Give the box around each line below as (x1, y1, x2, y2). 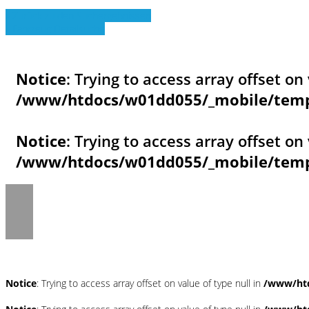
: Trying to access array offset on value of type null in (37, 277, 263, 290)
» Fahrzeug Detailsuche (6, 21, 105, 35)
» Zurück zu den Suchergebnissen (6, 8, 151, 22)
